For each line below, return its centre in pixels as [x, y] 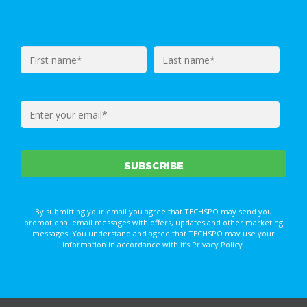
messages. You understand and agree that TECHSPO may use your [153, 234]
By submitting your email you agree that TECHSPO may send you [153, 212]
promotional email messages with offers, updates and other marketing [153, 223]
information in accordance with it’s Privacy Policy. [153, 245]
